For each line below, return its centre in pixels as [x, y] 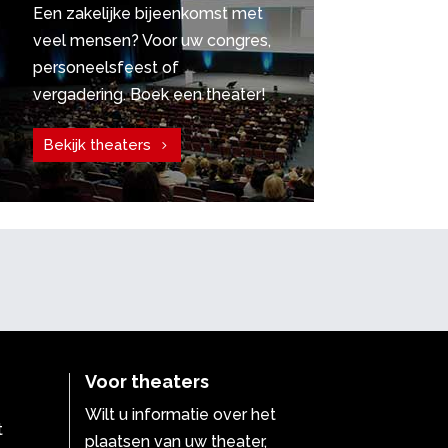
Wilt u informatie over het [180, 414]
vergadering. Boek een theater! [149, 95]
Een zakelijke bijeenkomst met [147, 14]
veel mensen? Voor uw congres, [151, 41]
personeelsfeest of [105, 68]
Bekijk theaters [97, 144]
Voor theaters [146, 381]
